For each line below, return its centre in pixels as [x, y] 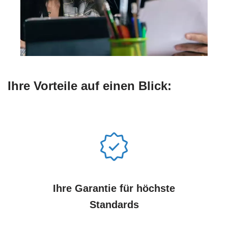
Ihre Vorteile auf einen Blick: [90, 85]
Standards [114, 204]
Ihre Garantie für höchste [114, 188]
